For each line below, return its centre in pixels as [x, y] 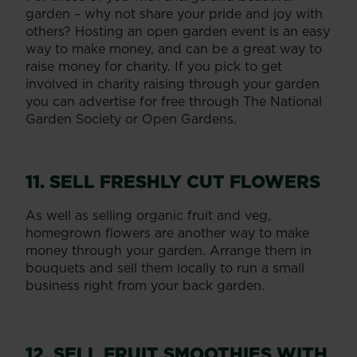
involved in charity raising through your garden [173, 83]
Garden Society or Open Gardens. [131, 118]
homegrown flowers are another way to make [167, 232]
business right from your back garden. [145, 285]
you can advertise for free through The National [174, 101]
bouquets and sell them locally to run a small [165, 267]
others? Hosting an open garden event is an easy [178, 31]
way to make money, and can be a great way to [174, 48]
